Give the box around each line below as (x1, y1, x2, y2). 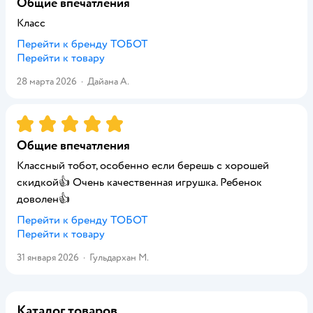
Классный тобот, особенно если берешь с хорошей (17, 159, 269, 173)
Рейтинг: (17, 114, 63, 128)
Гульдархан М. (89, 252, 149, 263)
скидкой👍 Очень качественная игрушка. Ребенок (17, 175, 262, 189)
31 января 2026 (17, 252, 79, 263)
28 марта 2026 (17, 75, 77, 87)
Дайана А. (87, 75, 129, 87)
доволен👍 (17, 192, 70, 206)
